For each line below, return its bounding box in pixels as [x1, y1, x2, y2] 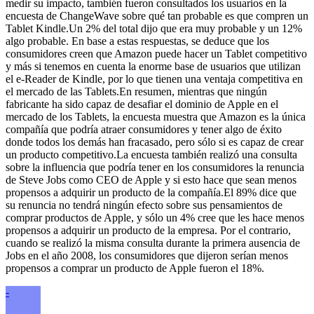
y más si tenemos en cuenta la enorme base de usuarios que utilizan [6, 60, 301, 72]
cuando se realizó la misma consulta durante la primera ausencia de [6, 236, 300, 249]
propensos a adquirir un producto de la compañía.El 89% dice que [6, 186, 296, 198]
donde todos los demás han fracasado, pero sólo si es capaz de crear [6, 135, 303, 148]
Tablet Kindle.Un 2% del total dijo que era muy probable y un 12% [6, 22, 302, 34]
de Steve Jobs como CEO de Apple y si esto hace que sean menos [6, 173, 296, 186]
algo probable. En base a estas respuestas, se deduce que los [6, 34, 269, 47]
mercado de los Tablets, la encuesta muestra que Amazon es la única [6, 110, 306, 123]
